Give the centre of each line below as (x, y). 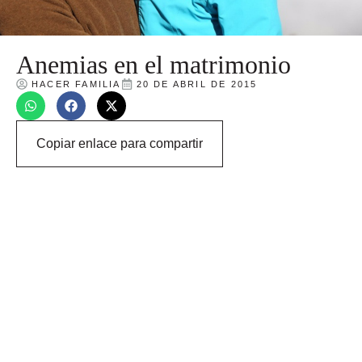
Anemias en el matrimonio (154, 64)
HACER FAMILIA (76, 84)
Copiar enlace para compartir (120, 143)
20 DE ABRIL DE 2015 (197, 84)
